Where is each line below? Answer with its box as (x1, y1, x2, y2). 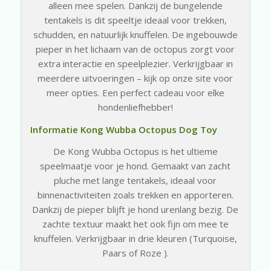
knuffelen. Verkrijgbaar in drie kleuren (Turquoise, (33, 232, 237, 245)
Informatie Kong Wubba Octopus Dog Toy (30, 123, 217, 135)
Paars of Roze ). (102, 247, 169, 260)
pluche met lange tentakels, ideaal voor (54, 174, 217, 187)
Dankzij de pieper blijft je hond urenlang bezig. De (32, 203, 239, 216)
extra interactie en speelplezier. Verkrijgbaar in (38, 57, 233, 70)
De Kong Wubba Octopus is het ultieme (53, 145, 218, 158)
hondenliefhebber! (97, 100, 173, 113)
